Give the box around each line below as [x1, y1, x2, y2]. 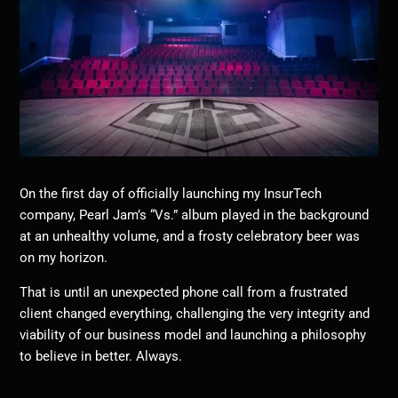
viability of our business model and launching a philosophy [20, 326, 367, 343]
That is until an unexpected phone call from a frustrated [20, 283, 348, 300]
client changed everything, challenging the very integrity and [20, 305, 370, 322]
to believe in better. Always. [20, 347, 183, 364]
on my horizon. [20, 249, 108, 266]
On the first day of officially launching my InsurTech [20, 185, 322, 202]
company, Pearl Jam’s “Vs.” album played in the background [20, 206, 370, 223]
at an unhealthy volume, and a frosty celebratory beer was [20, 227, 361, 244]
